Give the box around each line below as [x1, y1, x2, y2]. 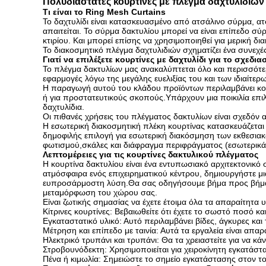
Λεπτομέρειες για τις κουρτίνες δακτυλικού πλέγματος [43, 150, 258, 159]
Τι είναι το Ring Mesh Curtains [43, 7, 166, 17]
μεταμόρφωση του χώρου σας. [43, 188, 157, 197]
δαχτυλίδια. [43, 102, 84, 112]
